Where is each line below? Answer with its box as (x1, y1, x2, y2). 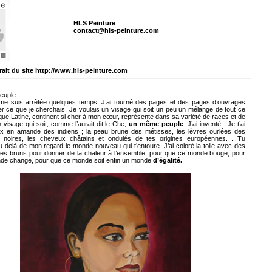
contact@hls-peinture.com (73, 27, 159, 34)
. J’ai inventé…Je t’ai (183, 120, 246, 127)
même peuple (140, 120, 184, 127)
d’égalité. (153, 157, 182, 164)
